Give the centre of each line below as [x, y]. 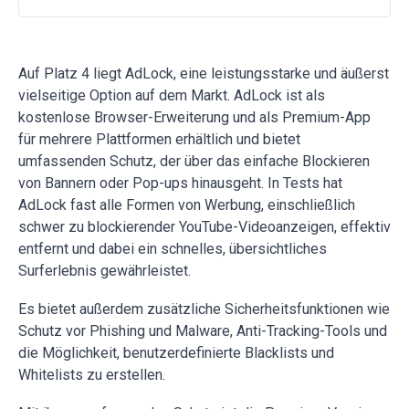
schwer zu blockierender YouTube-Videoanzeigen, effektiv [204, 227]
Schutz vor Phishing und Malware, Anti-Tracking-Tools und [203, 331]
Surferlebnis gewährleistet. [105, 271]
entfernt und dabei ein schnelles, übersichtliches [173, 249]
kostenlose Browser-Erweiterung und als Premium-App [194, 118]
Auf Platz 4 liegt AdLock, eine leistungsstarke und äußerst [204, 74]
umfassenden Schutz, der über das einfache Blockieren [194, 162]
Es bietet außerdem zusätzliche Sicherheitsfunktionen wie [204, 309]
